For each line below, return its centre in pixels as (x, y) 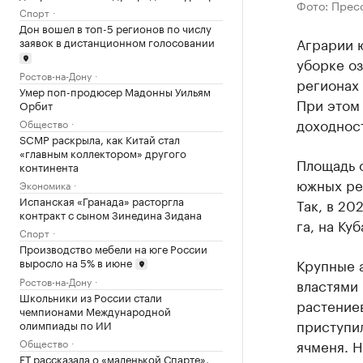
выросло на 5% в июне (76, 261)
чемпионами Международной (95, 311)
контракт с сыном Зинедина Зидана (111, 214)
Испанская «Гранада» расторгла (102, 200)
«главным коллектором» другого (103, 152)
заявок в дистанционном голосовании (117, 41)
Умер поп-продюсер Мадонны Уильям (115, 90)
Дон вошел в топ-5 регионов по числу (115, 28)
